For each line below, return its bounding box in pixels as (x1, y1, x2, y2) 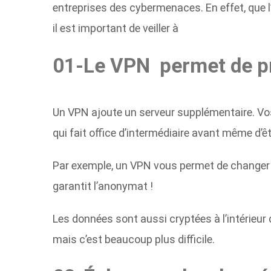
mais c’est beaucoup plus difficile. (53, 232, 215, 246)
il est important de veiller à (53, 21, 178, 34)
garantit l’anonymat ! (53, 179, 153, 192)
